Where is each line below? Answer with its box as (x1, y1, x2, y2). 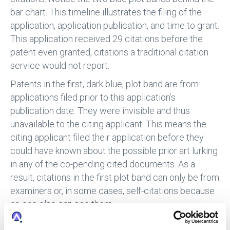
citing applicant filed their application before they (10, 132, 204, 143)
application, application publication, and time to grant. (10, 20, 219, 31)
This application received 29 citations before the (10, 33, 203, 45)
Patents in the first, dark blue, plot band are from (10, 79, 199, 90)
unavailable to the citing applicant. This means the (10, 119, 206, 130)
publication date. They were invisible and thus (10, 105, 190, 117)
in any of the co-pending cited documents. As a (10, 159, 195, 170)
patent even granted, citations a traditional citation (10, 47, 208, 58)
